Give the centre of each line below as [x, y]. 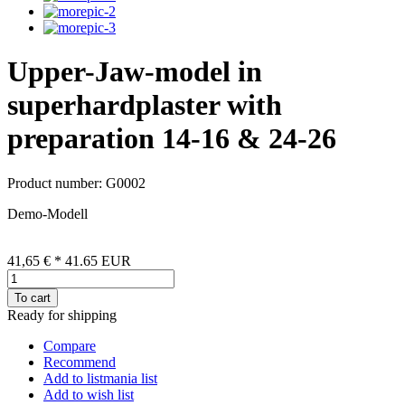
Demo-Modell [47, 213]
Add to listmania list [100, 378]
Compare [70, 345]
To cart [33, 297]
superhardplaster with [145, 105]
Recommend [80, 362]
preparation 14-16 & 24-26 [172, 139]
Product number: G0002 [76, 183]
